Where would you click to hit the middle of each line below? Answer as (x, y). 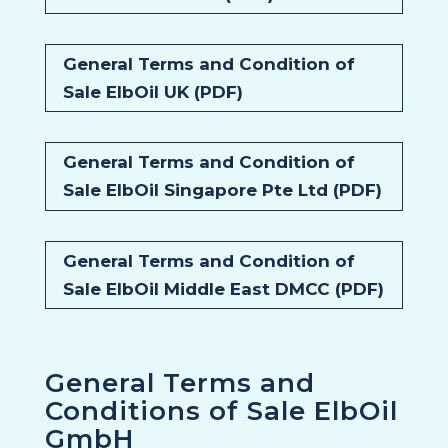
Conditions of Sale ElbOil (221, 410)
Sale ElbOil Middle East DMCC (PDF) (223, 288)
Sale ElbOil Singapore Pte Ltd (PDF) (222, 190)
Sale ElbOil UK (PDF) (152, 92)
